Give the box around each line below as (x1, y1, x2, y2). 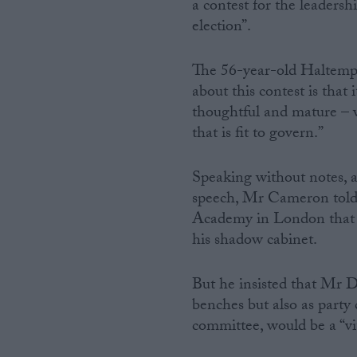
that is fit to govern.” (192, 121, 324, 149)
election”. (192, 14, 252, 42)
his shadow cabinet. (192, 228, 318, 256)
